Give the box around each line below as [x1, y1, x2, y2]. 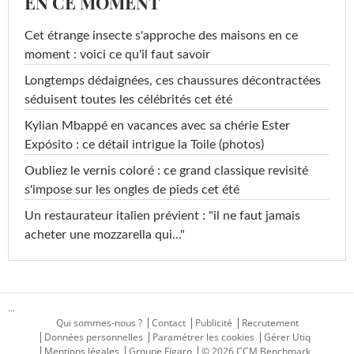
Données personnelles [44, 330, 143, 345]
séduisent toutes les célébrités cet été [24, 93, 232, 107]
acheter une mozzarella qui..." [24, 228, 185, 242]
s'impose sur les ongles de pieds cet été [24, 183, 239, 197]
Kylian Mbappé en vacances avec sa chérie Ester [24, 119, 290, 133]
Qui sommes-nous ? [55, 316, 142, 330]
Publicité [194, 316, 232, 330]
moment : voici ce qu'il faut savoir [24, 48, 210, 62]
